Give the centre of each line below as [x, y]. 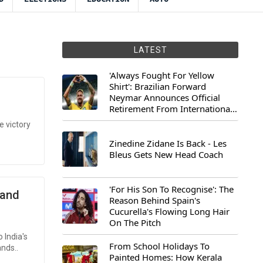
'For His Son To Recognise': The [171, 189]
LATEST [150, 50]
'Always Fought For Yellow [162, 75]
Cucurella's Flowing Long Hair [169, 211]
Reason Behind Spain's [155, 200]
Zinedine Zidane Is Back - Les [168, 143]
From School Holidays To [159, 246]
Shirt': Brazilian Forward [158, 86]
